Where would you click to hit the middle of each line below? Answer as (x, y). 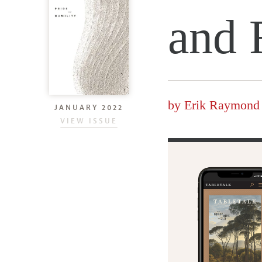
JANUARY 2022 (89, 107)
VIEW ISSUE (89, 121)
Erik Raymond (222, 105)
